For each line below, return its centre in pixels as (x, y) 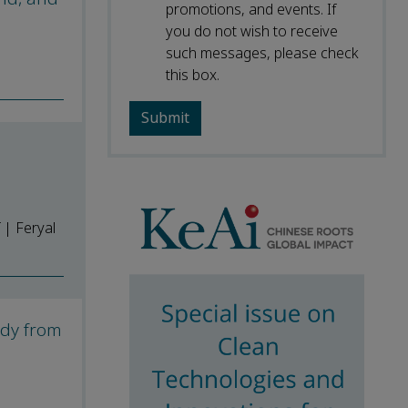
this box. (193, 75)
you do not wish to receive (252, 31)
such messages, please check (262, 53)
